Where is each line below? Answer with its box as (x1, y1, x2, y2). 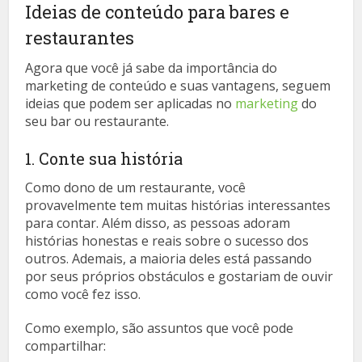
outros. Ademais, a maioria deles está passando (25, 250, 313, 268)
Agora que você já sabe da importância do (25, 59, 278, 78)
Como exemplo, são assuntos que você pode (25, 319, 294, 338)
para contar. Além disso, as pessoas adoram (25, 214, 291, 233)
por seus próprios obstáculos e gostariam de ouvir (25, 267, 334, 286)
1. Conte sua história (25, 148, 183, 170)
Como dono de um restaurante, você (25, 179, 246, 197)
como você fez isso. (25, 285, 141, 304)
